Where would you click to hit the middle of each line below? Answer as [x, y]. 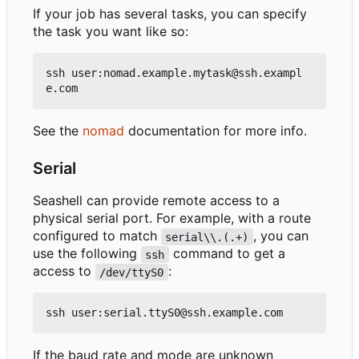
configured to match [97, 236]
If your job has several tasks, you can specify [170, 14]
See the [58, 131]
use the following [87, 254]
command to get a [229, 254]
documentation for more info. [216, 131]
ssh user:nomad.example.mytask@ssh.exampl [174, 73]
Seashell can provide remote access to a [156, 201]
